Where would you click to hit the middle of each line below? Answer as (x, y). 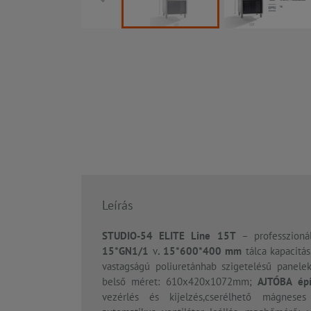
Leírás (118, 205)
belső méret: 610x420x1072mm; (180, 282)
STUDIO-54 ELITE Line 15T (172, 236)
